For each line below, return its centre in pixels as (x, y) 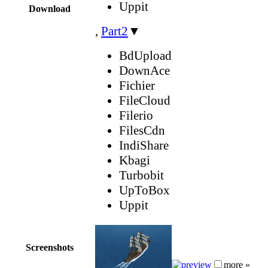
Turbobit (141, 175)
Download (50, 8)
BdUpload (145, 55)
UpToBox (144, 190)
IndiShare (144, 145)
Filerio (136, 115)
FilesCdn (142, 130)
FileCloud (145, 100)
